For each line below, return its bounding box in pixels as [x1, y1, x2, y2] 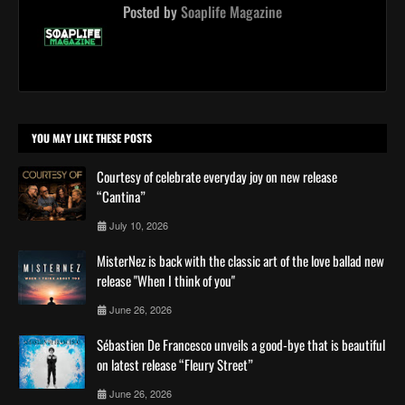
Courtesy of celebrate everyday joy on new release [97, 165, 337, 186]
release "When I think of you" [97, 269, 235, 290]
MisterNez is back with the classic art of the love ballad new [97, 250, 384, 270]
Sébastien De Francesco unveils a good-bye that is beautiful [97, 334, 385, 354]
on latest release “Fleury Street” [97, 353, 253, 374]
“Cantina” [97, 185, 146, 206]
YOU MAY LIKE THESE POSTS [32, 129, 152, 146]
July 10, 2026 [109, 217, 168, 232]
